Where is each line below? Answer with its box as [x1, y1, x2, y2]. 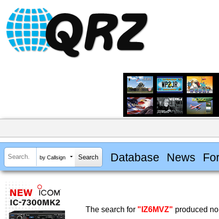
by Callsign [40, 154, 66, 160]
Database [110, 151, 159, 164]
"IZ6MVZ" [137, 205, 173, 214]
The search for [86, 205, 137, 214]
